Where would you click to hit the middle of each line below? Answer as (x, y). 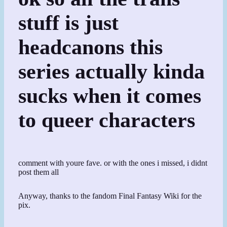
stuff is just (69, 23)
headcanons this (91, 47)
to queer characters (107, 120)
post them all (39, 172)
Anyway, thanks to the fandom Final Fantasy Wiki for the (110, 196)
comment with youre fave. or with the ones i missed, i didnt (113, 163)
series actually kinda (112, 71)
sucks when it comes (110, 96)
